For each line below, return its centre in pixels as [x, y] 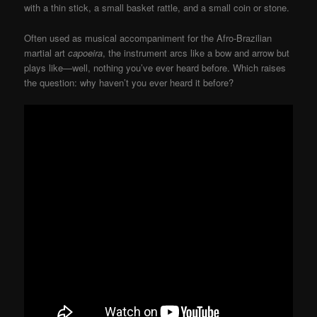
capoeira [86, 52]
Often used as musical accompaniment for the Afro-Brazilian [148, 38]
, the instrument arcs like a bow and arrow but [196, 52]
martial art [46, 52]
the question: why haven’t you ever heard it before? [129, 82]
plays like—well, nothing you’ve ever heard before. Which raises [155, 67]
